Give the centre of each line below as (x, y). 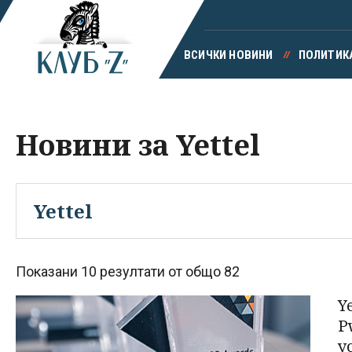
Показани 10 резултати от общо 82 (128, 272)
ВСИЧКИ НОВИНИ (228, 55)
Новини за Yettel (138, 145)
